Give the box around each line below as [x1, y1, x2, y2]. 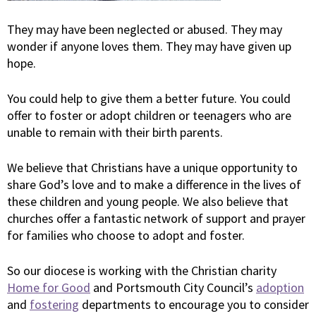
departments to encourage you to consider [79, 296, 309, 312]
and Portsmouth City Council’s [90, 279, 256, 296]
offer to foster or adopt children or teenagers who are [7, 107, 291, 123]
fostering [30, 296, 79, 312]
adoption [256, 279, 304, 296]
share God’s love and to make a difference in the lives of [7, 176, 301, 193]
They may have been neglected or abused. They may [7, 21, 282, 37]
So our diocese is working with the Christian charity [7, 262, 276, 279]
